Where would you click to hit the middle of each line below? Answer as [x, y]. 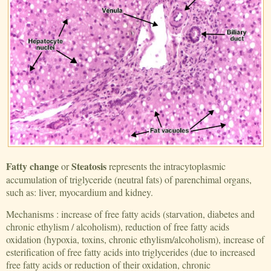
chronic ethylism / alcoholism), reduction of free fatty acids [118, 227]
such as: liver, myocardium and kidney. [80, 192]
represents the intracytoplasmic [166, 166]
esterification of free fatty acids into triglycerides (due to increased [131, 252]
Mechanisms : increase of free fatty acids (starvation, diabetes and [131, 214]
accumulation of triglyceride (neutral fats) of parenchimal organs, [129, 180]
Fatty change [33, 166]
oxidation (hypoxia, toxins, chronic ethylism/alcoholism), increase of [135, 240]
